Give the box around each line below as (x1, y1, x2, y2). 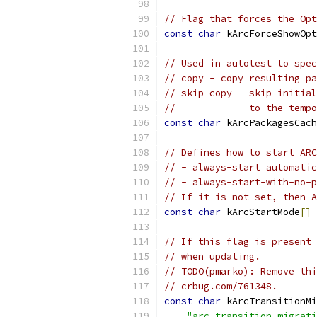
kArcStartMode (221, 206, 300, 218)
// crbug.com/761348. (164, 280, 277, 292)
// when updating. (164, 250, 260, 263)
